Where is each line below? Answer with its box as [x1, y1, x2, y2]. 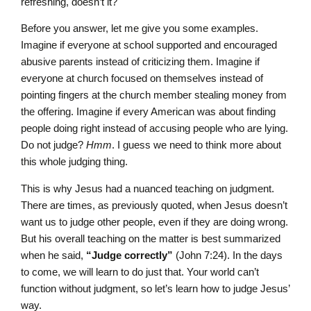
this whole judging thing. [21, 155, 128, 168]
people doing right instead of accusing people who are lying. [21, 122, 288, 135]
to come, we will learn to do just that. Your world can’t [21, 265, 259, 278]
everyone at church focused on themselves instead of [21, 72, 263, 85]
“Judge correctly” [86, 249, 173, 261]
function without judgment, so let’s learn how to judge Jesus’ [21, 282, 289, 294]
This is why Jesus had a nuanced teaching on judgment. [21, 182, 274, 194]
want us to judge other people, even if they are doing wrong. [21, 215, 288, 228]
